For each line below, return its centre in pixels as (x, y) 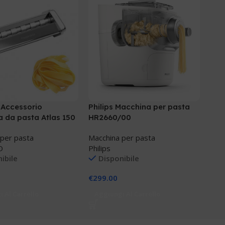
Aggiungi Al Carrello (127, 194)
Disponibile (119, 158)
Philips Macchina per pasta (139, 107)
